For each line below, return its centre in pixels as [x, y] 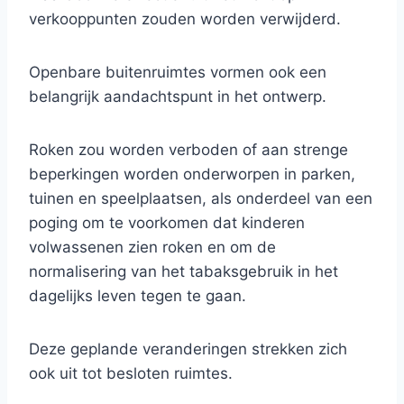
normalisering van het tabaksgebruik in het [184, 272]
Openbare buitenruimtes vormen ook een [178, 73]
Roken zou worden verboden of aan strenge [188, 150]
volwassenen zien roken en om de [152, 248]
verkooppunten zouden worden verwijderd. [185, 19]
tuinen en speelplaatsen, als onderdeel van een [201, 199]
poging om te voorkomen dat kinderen [167, 223]
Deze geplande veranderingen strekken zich [188, 349]
